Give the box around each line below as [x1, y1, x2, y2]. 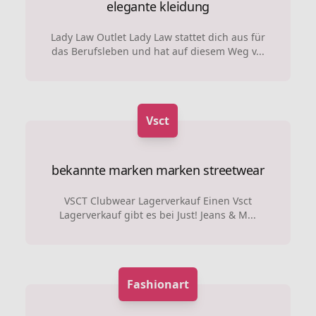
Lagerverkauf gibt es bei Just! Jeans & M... [59, 208, 257, 221]
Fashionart [126, 276, 189, 292]
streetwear [203, 162, 265, 178]
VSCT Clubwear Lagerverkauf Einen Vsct [63, 194, 252, 207]
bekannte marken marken [51, 162, 200, 178]
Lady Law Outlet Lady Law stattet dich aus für [50, 30, 265, 44]
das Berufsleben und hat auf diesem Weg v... [51, 44, 265, 58]
